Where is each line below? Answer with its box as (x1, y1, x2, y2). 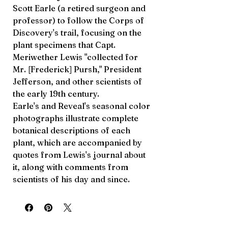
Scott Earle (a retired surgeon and (13, 3, 146, 13)
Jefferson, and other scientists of (13, 76, 142, 87)
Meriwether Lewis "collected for (13, 52, 138, 62)
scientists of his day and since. (13, 174, 130, 184)
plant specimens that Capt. (13, 40, 116, 50)
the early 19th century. (13, 89, 99, 99)
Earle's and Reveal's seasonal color (13, 101, 150, 111)
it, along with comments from (13, 162, 128, 172)
